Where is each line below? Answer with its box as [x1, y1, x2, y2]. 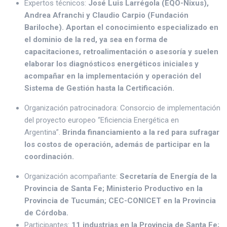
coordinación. [24, 152, 74, 162]
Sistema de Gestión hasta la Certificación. [24, 84, 174, 93]
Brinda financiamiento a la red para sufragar [60, 128, 219, 137]
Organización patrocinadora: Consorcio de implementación [24, 103, 220, 113]
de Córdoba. [24, 208, 68, 218]
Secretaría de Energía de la [118, 172, 217, 181]
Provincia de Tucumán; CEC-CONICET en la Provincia [24, 196, 216, 206]
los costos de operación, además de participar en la [24, 140, 210, 149]
